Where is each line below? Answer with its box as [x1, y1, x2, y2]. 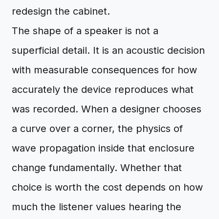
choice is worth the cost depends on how [12, 181, 203, 193]
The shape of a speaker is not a [12, 25, 158, 37]
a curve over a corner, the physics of [12, 123, 183, 134]
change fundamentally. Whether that [12, 162, 182, 174]
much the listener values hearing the [12, 201, 181, 213]
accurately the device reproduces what [12, 84, 194, 95]
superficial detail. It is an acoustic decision [12, 44, 205, 56]
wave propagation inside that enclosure [12, 142, 195, 154]
